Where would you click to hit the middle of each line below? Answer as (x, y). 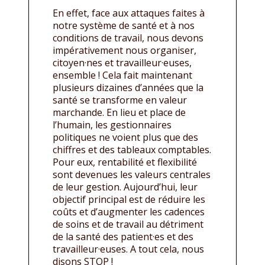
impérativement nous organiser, (125, 50)
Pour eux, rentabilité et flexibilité (125, 162)
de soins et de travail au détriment (128, 224)
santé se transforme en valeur (120, 100)
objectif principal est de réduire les (129, 199)
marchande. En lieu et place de (119, 112)
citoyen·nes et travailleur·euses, (122, 62)
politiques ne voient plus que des (125, 137)
